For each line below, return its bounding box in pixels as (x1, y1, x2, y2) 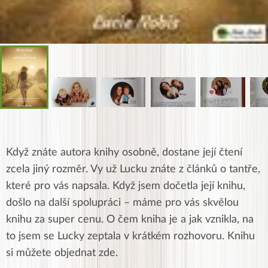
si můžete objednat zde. (6, 248, 118, 259)
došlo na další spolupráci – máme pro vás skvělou (6, 197, 239, 209)
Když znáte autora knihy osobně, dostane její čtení (6, 147, 242, 159)
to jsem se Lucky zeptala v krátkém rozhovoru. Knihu (6, 231, 255, 242)
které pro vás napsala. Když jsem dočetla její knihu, (6, 181, 245, 192)
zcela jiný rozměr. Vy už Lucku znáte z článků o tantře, (6, 164, 260, 175)
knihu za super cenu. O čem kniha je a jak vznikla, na (6, 214, 254, 226)
